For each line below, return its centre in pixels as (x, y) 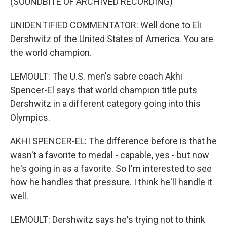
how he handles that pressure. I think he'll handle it (111, 182)
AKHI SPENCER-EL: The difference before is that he (113, 141)
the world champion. (51, 52)
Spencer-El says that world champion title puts (104, 90)
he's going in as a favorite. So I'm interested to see (111, 168)
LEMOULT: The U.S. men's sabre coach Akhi (96, 76)
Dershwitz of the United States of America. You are (112, 39)
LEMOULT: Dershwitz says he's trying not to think (108, 220)
